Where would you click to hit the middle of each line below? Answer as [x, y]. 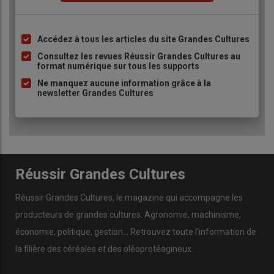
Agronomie [166, 215]
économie [35, 232]
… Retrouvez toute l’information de [190, 232]
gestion [109, 232]
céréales [80, 249]
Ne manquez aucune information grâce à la [124, 83]
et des [111, 249]
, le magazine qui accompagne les [178, 198]
